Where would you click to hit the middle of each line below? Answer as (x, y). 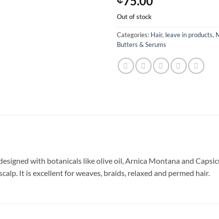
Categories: (134, 34)
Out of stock (134, 16)
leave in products (189, 34)
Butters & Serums (142, 44)
